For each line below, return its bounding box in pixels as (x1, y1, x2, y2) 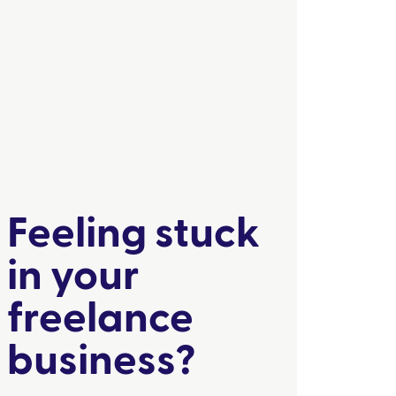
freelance (7, 297, 194, 339)
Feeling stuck (7, 212, 260, 255)
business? (7, 339, 195, 382)
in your (7, 255, 140, 297)
